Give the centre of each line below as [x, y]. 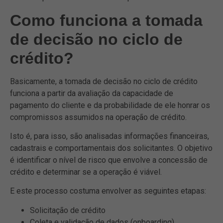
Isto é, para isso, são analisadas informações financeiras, [110, 136]
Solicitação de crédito [68, 210]
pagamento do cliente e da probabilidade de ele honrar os [110, 105]
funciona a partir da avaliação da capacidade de [92, 93]
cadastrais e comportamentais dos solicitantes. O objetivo [111, 148]
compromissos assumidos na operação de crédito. [98, 117]
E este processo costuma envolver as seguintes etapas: [108, 191]
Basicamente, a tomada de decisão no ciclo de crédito [104, 81]
